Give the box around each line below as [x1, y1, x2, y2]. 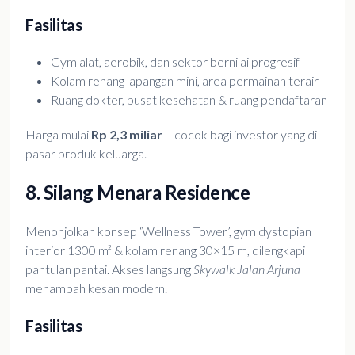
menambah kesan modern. [25, 281, 167, 296]
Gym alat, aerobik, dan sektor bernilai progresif [51, 54, 300, 69]
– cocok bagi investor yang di [162, 127, 317, 142]
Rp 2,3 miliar [91, 127, 162, 142]
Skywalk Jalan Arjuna [193, 261, 300, 277]
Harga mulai [25, 127, 91, 142]
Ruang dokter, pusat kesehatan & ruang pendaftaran [51, 92, 327, 107]
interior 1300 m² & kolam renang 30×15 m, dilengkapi [25, 242, 305, 258]
